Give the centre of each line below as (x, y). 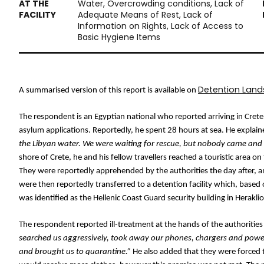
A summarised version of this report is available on (108, 90)
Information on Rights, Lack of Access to (161, 26)
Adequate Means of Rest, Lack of (145, 15)
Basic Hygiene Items (119, 37)
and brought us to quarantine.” (75, 252)
